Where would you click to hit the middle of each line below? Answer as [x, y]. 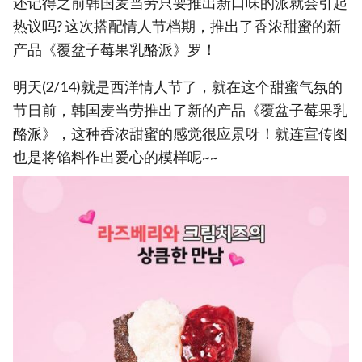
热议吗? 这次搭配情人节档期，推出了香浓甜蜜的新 [177, 26]
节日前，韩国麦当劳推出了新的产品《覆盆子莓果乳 [180, 111]
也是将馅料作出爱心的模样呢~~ [116, 158]
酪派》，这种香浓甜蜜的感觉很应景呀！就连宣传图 [180, 134]
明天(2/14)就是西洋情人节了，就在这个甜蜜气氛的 [178, 87]
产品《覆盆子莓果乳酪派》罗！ [115, 49]
